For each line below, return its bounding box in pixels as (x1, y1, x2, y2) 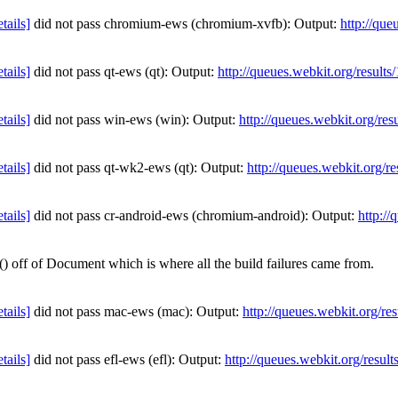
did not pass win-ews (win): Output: (30, 112, 239, 127)
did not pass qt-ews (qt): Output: (30, 64, 218, 79)
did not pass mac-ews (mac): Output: (30, 304, 243, 319)
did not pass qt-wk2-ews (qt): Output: (30, 160, 247, 175)
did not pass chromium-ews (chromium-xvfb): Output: (30, 16, 340, 31)
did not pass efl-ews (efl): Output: (30, 352, 225, 367)
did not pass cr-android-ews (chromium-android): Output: (30, 208, 358, 223)
